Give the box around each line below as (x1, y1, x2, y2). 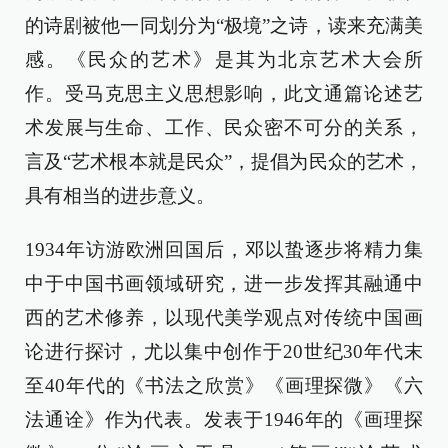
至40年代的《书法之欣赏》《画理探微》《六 (25, 375, 423, 397)
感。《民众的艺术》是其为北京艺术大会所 (25, 49, 423, 71)
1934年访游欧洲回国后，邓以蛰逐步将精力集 (25, 239, 423, 261)
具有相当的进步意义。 (25, 185, 215, 207)
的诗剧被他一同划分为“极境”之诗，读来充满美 (25, 15, 423, 37)
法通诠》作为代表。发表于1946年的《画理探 (25, 409, 423, 431)
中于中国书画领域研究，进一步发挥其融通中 (25, 273, 423, 295)
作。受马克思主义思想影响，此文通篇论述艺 (25, 83, 423, 105)
